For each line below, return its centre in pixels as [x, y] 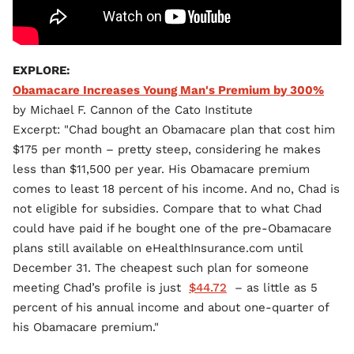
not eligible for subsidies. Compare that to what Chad [167, 209]
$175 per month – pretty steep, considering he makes [167, 149]
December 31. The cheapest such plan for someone [161, 268]
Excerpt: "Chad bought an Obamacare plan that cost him [174, 130]
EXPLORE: [41, 70]
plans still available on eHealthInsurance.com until [158, 248]
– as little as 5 [272, 288]
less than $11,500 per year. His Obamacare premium [161, 169]
